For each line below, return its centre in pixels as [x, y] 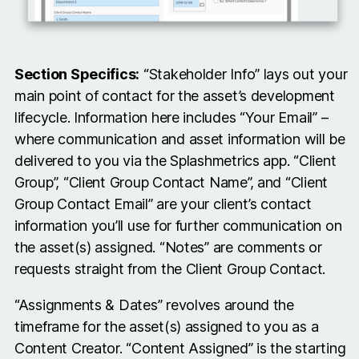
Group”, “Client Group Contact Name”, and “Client [171, 183]
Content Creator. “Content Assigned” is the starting [180, 349]
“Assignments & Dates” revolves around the [154, 305]
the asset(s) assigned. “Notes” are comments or [168, 248]
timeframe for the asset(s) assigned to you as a [167, 327]
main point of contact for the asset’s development [175, 96]
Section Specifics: [77, 75]
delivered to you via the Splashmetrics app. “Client [175, 161]
